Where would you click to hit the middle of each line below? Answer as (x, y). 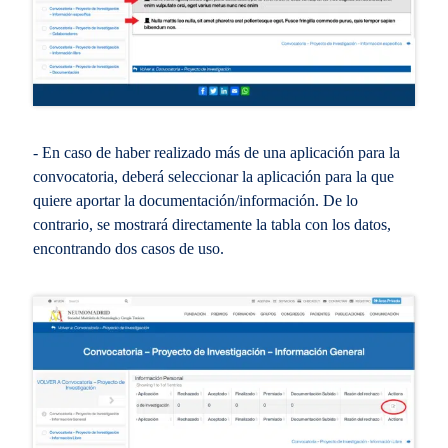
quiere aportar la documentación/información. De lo (195, 201)
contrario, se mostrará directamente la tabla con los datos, (211, 225)
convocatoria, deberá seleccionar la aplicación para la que (213, 177)
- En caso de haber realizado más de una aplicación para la (216, 153)
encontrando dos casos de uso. (128, 249)
